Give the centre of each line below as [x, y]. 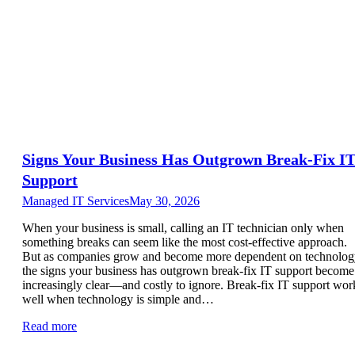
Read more [50, 326]
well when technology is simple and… [118, 299]
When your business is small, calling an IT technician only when [183, 227]
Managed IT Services [76, 200]
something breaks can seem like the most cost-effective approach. [185, 242]
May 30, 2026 [164, 200]
